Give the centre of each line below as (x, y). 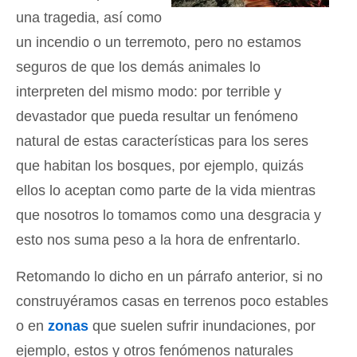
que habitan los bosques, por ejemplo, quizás (160, 166)
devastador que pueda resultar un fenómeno (157, 116)
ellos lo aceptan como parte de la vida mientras (166, 190)
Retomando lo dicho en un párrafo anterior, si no (169, 277)
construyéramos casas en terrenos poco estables (172, 301)
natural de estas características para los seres (162, 141)
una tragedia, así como (89, 18)
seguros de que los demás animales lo (138, 67)
